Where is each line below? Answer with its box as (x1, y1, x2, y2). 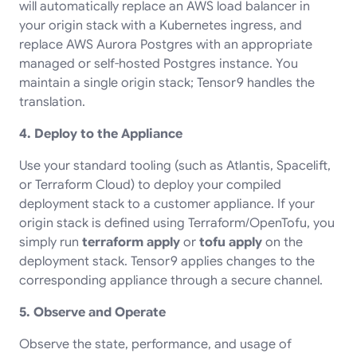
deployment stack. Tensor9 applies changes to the (19, 253, 315, 269)
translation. (19, 93, 85, 110)
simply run (19, 233, 82, 250)
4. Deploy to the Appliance (19, 125, 182, 142)
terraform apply (82, 233, 180, 250)
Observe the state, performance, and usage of (19, 335, 292, 352)
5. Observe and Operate (19, 304, 166, 320)
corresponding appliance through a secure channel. (19, 272, 323, 288)
